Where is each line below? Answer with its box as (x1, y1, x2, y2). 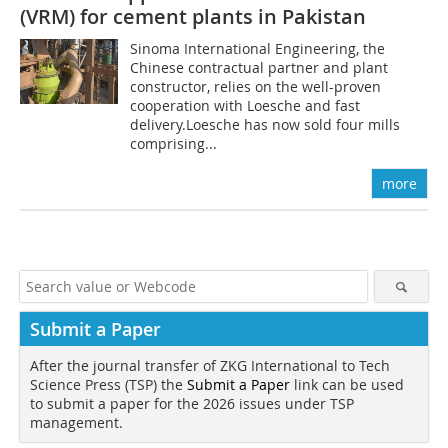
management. (30, 412, 123, 432)
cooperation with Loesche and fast (130, 95, 361, 115)
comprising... (130, 133, 218, 153)
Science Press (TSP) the (30, 374, 187, 394)
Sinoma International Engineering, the (130, 38, 386, 58)
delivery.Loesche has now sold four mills (130, 114, 401, 134)
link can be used (290, 374, 404, 394)
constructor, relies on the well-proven (130, 76, 382, 96)
